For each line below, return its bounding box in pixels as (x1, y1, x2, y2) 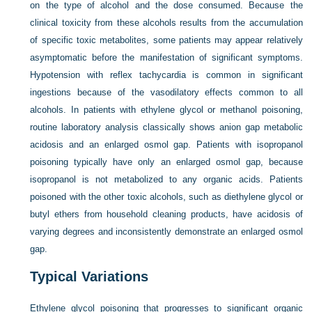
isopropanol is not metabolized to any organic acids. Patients (30, 174, 303, 185)
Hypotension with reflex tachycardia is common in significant (30, 70, 303, 81)
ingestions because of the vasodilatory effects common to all (30, 87, 303, 98)
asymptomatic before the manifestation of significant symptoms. (30, 52, 303, 63)
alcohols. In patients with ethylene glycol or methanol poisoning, (30, 104, 303, 116)
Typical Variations (30, 269, 149, 285)
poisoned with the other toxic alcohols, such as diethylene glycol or (30, 192, 303, 203)
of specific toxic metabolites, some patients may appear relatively (30, 35, 303, 46)
